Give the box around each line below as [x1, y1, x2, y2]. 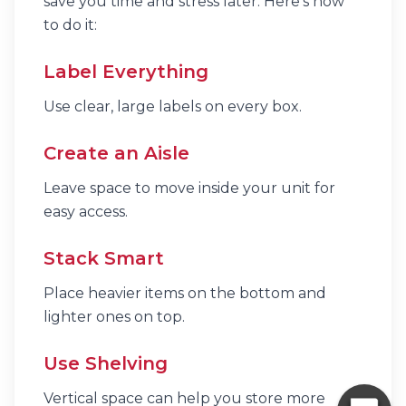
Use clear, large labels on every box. [43, 98, 302, 115]
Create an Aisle [43, 142, 189, 164]
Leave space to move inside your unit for [43, 179, 335, 197]
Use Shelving [43, 353, 168, 374]
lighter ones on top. [43, 308, 185, 325]
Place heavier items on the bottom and [43, 285, 326, 302]
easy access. [43, 203, 128, 220]
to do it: [43, 16, 97, 34]
